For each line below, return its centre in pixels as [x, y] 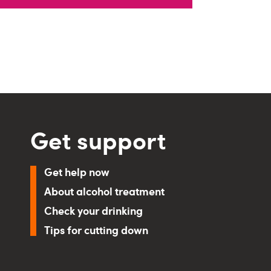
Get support [98, 139]
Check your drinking [94, 210]
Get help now [77, 171]
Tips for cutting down [96, 230]
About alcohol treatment [105, 191]
